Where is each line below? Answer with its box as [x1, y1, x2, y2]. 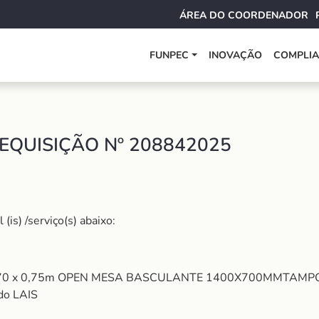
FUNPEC [150, 48, 189, 62]
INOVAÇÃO [209, 48, 263, 62]
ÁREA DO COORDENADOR [179, 9, 308, 22]
